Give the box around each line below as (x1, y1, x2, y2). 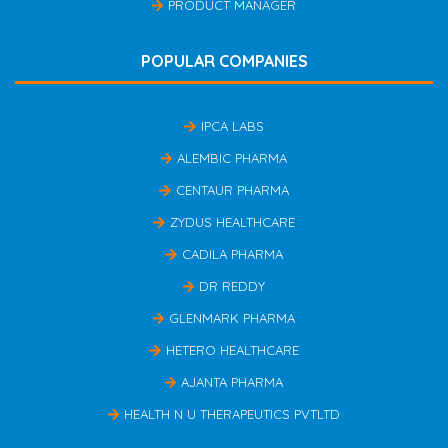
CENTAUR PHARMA (175, 182, 289, 199)
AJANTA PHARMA (181, 374, 284, 391)
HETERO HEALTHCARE (165, 342, 299, 359)
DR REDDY (199, 278, 266, 295)
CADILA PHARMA (181, 246, 283, 263)
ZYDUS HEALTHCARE (169, 214, 295, 231)
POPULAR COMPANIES (140, 51, 308, 72)
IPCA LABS (200, 118, 264, 135)
